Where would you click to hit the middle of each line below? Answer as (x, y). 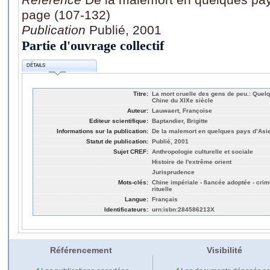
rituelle (162, 189)
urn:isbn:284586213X (183, 209)
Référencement (81, 250)
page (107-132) (66, 14)
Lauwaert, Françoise (182, 110)
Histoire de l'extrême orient (192, 162)
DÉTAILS (36, 66)
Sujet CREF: (131, 151)
